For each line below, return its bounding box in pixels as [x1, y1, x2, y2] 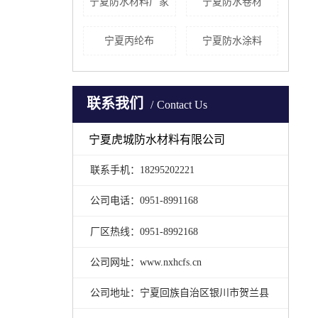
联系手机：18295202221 [87, 164, 194, 175]
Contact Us [157, 99, 207, 111]
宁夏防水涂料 [202, 35, 262, 46]
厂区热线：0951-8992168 [87, 226, 198, 237]
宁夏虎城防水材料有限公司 [89, 133, 226, 146]
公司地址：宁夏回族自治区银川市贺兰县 [87, 287, 272, 299]
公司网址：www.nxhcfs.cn [87, 256, 202, 268]
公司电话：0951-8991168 [87, 195, 198, 207]
